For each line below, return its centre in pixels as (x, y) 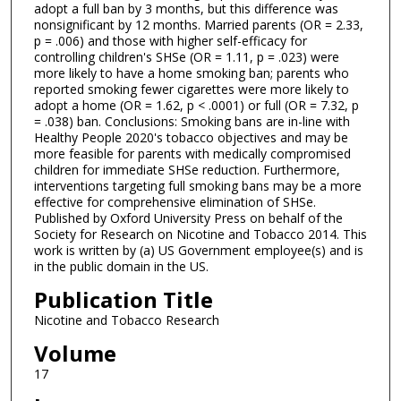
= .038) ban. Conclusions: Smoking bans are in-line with (192, 122)
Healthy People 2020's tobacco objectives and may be (191, 138)
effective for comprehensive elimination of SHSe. (175, 202)
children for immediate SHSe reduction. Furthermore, (187, 170)
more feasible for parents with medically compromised (192, 154)
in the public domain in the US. (121, 267)
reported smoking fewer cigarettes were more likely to (191, 90)
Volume (75, 353)
